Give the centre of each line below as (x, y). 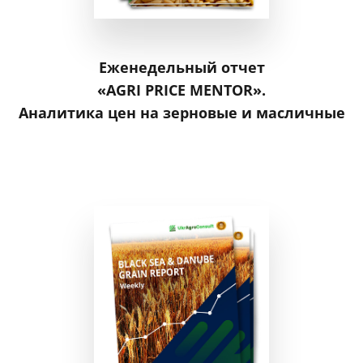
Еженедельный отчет (181, 68)
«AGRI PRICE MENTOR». (181, 90)
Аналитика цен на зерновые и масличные (181, 113)
